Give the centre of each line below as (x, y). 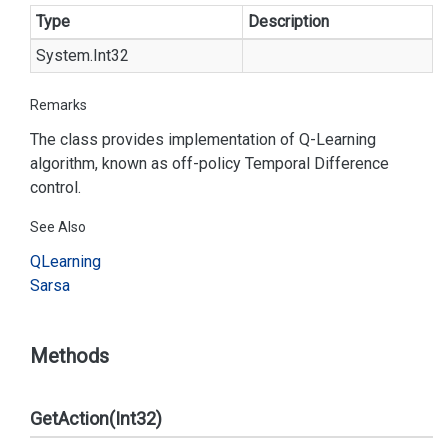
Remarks (58, 105)
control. (55, 187)
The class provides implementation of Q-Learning (203, 139)
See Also (58, 227)
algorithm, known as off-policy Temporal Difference (209, 163)
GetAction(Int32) (96, 418)
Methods (69, 356)
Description (288, 21)
